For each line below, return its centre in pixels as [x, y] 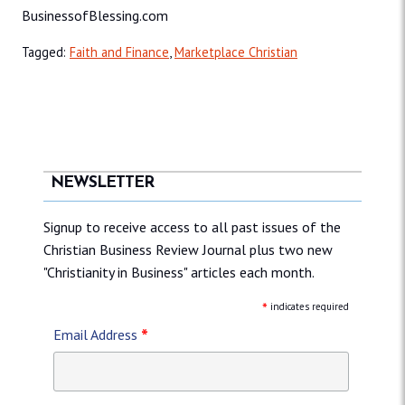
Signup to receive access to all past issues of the [192, 226]
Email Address [97, 334]
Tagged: [46, 52]
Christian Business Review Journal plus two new [188, 249]
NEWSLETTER [102, 184]
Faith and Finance [119, 52]
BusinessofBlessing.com [95, 16]
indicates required [309, 306]
